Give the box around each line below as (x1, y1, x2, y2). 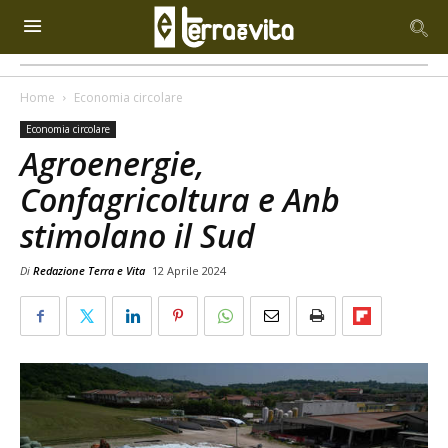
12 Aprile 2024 (152, 263, 226, 278)
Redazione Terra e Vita (33, 263, 145, 278)
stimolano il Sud (20, 214, 255, 257)
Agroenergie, (20, 142, 205, 185)
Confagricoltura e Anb (20, 178, 340, 221)
